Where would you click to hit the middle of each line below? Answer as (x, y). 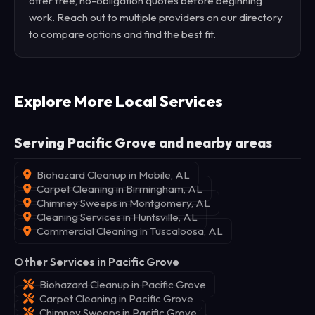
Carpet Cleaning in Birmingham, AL (120, 189)
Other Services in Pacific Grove (97, 262)
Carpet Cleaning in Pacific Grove (116, 298)
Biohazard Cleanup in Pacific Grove (123, 284)
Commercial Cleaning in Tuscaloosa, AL (130, 231)
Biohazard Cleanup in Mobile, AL (113, 175)
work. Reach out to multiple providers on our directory (156, 17)
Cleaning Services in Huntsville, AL (117, 217)
